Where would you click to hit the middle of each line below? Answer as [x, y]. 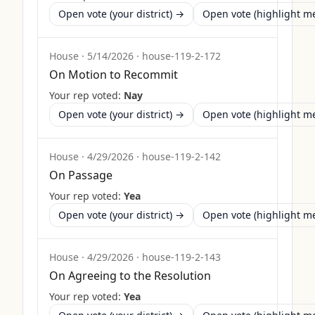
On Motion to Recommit [114, 75]
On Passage [81, 175]
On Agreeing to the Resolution [130, 276]
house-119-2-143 [181, 257]
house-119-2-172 [181, 56]
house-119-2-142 [181, 156]
